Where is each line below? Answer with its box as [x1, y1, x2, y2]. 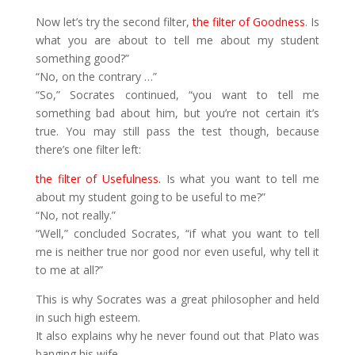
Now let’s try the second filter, [35, 14, 193, 29]
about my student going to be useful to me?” [35, 189, 265, 204]
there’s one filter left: [35, 142, 141, 157]
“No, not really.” [35, 208, 116, 223]
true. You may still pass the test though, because [35, 124, 320, 139]
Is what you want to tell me [161, 171, 320, 186]
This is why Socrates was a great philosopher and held [35, 292, 320, 307]
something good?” [35, 51, 129, 66]
